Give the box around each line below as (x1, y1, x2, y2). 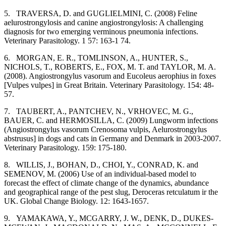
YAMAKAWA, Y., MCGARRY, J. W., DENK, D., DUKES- (16, 213, 213, 222)
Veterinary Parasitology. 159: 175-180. (4, 143, 127, 152)
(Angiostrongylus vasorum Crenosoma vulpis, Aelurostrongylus (4, 125, 207, 134)
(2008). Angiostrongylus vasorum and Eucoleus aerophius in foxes (4, 71, 216, 80)
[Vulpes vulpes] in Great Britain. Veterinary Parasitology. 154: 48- (4, 80, 214, 89)
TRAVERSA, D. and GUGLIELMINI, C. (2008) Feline (16, 9, 197, 18)
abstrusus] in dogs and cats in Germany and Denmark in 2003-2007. (4, 134, 221, 143)
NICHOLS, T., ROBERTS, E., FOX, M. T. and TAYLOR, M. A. (4, 62, 216, 71)
